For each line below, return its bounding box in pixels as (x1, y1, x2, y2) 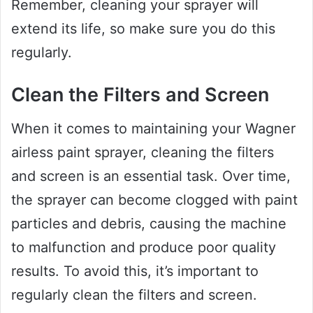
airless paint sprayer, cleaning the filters (11, 144, 274, 161)
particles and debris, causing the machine (11, 215, 286, 233)
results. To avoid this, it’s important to (11, 263, 259, 280)
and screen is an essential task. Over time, (11, 168, 291, 185)
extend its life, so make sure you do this (11, 20, 275, 37)
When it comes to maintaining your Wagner (11, 120, 296, 138)
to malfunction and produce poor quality (11, 239, 276, 256)
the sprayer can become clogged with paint (11, 191, 298, 209)
